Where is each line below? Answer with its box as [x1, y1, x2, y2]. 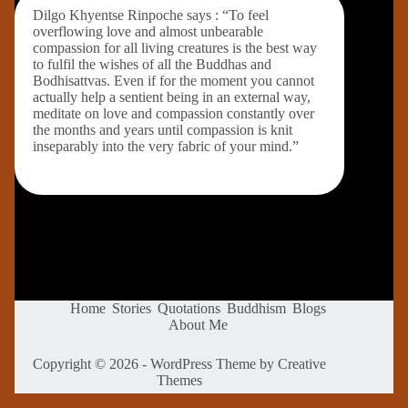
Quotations [157, 301, 220, 316]
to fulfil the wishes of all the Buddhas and [33, 56, 271, 72]
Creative [278, 356, 327, 372]
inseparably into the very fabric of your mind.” [33, 138, 299, 154]
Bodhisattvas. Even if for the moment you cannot [33, 73, 314, 88]
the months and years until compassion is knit [33, 122, 292, 138]
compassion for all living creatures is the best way [33, 40, 317, 56]
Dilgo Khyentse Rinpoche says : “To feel [33, 7, 269, 23]
